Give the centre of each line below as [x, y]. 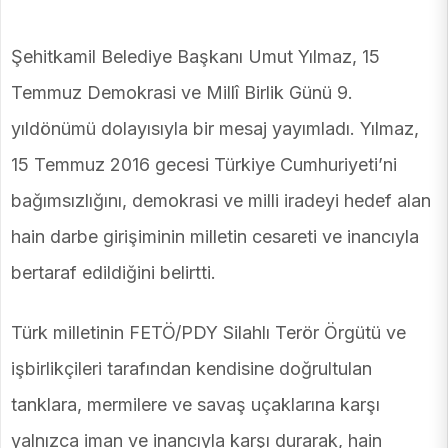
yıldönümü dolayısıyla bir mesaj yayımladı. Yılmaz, [215, 129]
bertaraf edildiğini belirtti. [113, 273]
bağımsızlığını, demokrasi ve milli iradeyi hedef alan [221, 201]
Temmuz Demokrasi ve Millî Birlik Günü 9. [182, 93]
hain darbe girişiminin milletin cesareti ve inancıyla [215, 237]
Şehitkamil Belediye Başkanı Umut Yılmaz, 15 [195, 57]
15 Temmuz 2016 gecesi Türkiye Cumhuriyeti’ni [204, 165]
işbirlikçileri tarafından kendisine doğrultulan [191, 369]
